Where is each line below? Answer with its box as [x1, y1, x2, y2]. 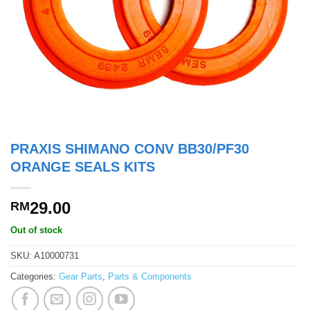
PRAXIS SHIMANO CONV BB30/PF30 [10, 141, 249, 157]
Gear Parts [59, 271, 102, 282]
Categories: [10, 271, 59, 282]
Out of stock [10, 225, 62, 236]
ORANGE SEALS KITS [10, 159, 155, 175]
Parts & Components [108, 271, 192, 282]
